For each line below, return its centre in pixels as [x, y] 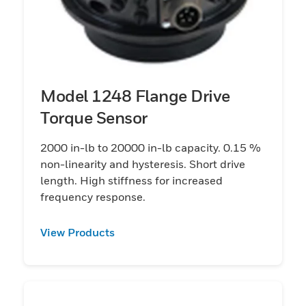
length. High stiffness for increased [131, 180]
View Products [78, 232]
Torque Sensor [94, 117]
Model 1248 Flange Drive [135, 95]
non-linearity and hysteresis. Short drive [143, 164]
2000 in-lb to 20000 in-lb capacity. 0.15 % [151, 147]
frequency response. [93, 196]
